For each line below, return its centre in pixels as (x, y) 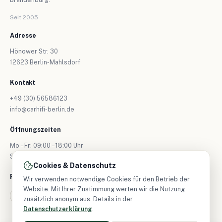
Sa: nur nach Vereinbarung (48, 156)
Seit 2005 (24, 17)
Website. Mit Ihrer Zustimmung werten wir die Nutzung (104, 189)
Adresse (23, 35)
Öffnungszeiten (35, 129)
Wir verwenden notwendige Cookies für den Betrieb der (107, 179)
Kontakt (23, 82)
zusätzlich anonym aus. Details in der (78, 199)
